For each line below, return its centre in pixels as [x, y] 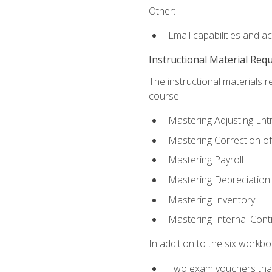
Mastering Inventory [211, 199]
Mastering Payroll [206, 160]
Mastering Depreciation [219, 180]
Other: [162, 11]
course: [165, 96]
